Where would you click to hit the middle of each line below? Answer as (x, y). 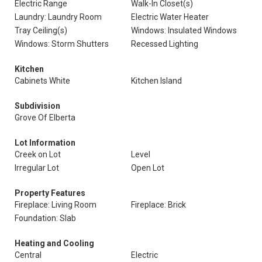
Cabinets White (42, 81)
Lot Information (45, 143)
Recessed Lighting (165, 44)
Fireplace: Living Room (56, 205)
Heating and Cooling (54, 243)
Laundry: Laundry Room (58, 17)
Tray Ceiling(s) (41, 30)
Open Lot (148, 168)
